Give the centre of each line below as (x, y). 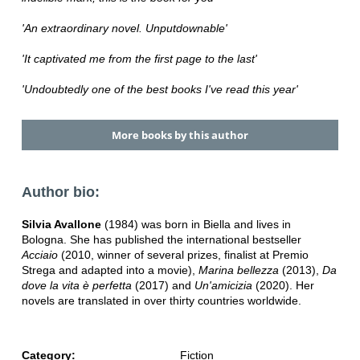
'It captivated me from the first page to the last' (139, 58)
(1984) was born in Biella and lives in (196, 225)
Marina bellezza (238, 270)
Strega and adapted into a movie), (110, 270)
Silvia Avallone (61, 225)
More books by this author (180, 135)
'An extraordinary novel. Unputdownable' (124, 28)
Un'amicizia (221, 286)
